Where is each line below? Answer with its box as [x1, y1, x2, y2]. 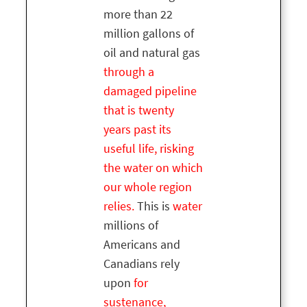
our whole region [103, 179, 192, 196]
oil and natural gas [103, 45, 200, 62]
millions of [103, 217, 158, 234]
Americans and [103, 236, 180, 254]
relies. [103, 198, 134, 215]
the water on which [103, 160, 203, 177]
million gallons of [103, 25, 194, 42]
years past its [103, 121, 171, 138]
